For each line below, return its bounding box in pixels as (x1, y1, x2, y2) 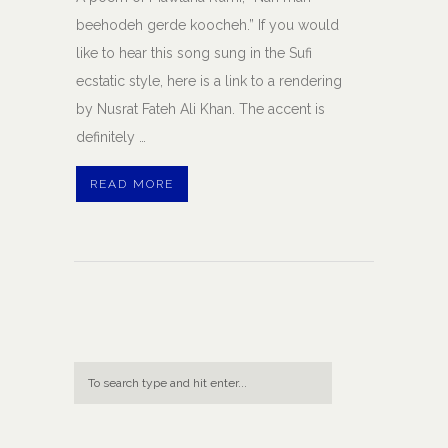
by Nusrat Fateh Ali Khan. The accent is (76, 101, 325, 118)
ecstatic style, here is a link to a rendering (76, 73, 342, 90)
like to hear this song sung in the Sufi (76, 45, 312, 62)
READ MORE (90, 177, 174, 192)
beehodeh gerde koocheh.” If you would (76, 17, 339, 34)
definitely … (76, 129, 146, 146)
